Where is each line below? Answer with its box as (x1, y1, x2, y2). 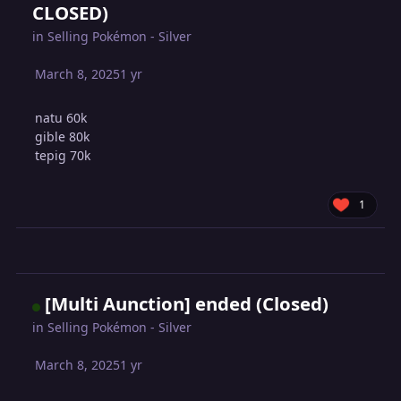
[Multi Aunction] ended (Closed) (45, 291, 329, 317)
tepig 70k (35, 146, 91, 164)
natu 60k (35, 108, 88, 126)
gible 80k (35, 127, 90, 145)
